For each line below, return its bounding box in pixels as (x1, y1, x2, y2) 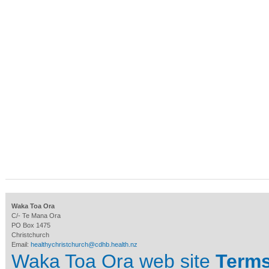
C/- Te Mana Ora (11, 212, 61, 220)
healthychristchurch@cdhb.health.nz (31, 241, 138, 249)
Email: (11, 241, 31, 249)
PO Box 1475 (11, 222, 50, 229)
